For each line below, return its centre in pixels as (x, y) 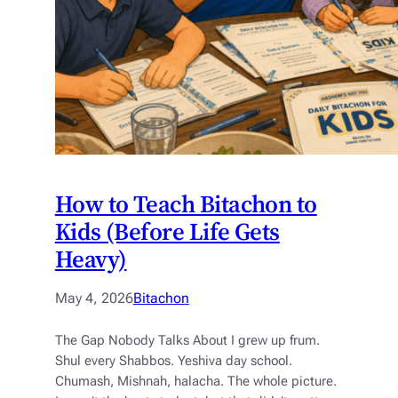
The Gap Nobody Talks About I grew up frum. (187, 341)
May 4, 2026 (94, 298)
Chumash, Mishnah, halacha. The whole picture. (195, 382)
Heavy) (91, 259)
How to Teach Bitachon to (186, 204)
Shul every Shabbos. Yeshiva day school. (173, 362)
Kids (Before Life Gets (167, 232)
